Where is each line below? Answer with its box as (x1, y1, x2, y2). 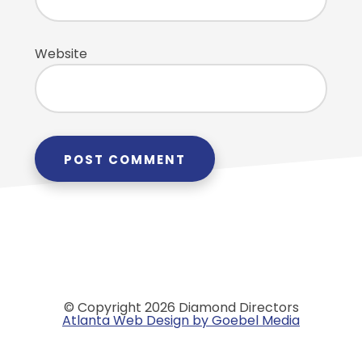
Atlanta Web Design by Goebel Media (62, 311, 300, 330)
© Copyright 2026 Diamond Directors (63, 298, 299, 317)
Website (34, 44, 87, 63)
